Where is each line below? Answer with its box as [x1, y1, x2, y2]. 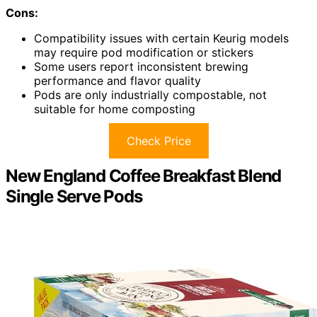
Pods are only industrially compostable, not [34, 88, 267, 103]
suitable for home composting [34, 102, 195, 117]
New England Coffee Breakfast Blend [6, 166, 282, 187]
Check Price [126, 134, 191, 149]
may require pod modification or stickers [34, 45, 253, 60]
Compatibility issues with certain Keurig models [34, 31, 289, 46]
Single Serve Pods [6, 186, 142, 207]
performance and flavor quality [34, 74, 201, 88]
